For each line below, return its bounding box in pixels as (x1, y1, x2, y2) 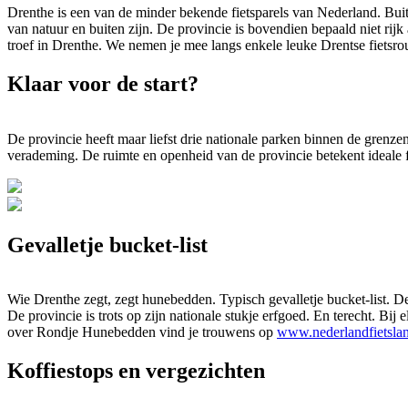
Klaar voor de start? (7, 71, 199, 96)
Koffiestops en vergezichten (7, 359, 265, 383)
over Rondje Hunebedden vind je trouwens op (7, 324, 277, 341)
